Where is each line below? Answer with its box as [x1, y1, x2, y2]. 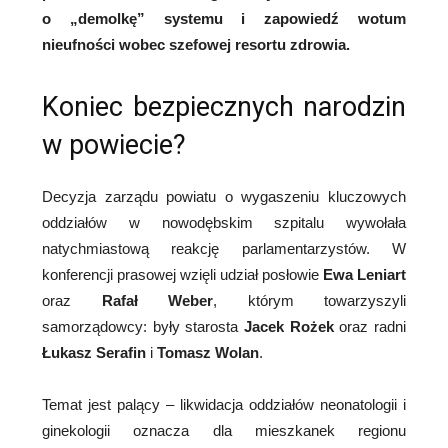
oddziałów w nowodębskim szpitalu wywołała [42, 214, 406, 232]
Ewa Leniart [323, 266, 406, 284]
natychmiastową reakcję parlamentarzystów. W [42, 240, 406, 258]
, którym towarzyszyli [213, 292, 406, 310]
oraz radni [333, 318, 407, 336]
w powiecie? [42, 129, 186, 162]
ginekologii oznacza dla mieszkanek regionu [42, 422, 406, 440]
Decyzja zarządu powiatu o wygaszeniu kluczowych [42, 188, 406, 206]
